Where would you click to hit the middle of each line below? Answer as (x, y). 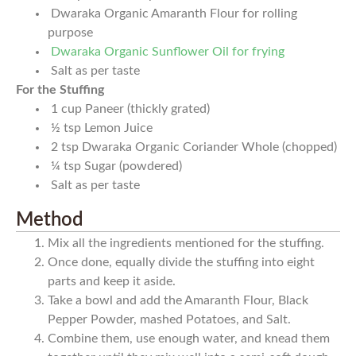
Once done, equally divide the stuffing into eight (181, 263)
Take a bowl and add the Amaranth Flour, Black (178, 301)
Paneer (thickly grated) (147, 109)
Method (50, 221)
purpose (70, 33)
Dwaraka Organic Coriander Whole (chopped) (209, 147)
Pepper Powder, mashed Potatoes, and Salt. (169, 320)
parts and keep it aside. (112, 282)
